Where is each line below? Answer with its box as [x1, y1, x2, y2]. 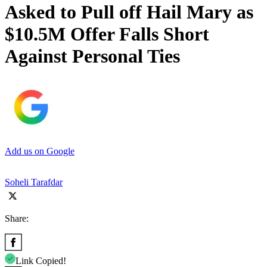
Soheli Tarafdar [5, 176, 63, 187]
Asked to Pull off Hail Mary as [5, 1, 253, 23]
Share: [5, 213, 29, 223]
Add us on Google [5, 145, 74, 156]
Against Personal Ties [5, 45, 180, 67]
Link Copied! [15, 255, 66, 266]
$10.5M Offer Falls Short [5, 23, 209, 45]
